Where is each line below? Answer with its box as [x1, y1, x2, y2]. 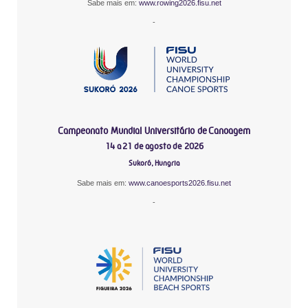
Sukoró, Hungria [129, 158, 179, 168]
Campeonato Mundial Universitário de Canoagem [58, 124, 250, 136]
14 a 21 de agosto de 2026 [104, 140, 203, 151]
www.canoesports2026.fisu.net [129, 178, 231, 187]
